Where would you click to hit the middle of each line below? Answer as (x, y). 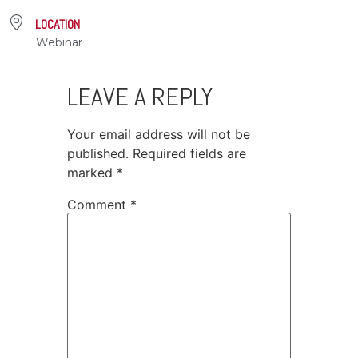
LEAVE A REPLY (140, 96)
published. (98, 153)
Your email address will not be (159, 134)
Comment (99, 204)
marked (92, 172)
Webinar (59, 42)
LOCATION (58, 24)
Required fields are (189, 153)
